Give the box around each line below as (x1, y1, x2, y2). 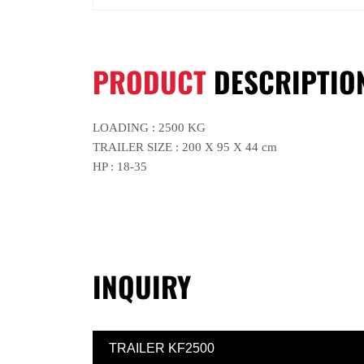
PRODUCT (93, 57, 206, 105)
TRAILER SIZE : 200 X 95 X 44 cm (93, 141, 277, 154)
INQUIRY (93, 262, 191, 310)
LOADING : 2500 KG (93, 121, 206, 135)
